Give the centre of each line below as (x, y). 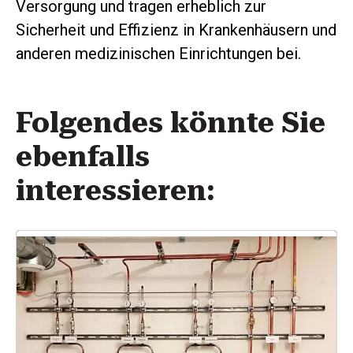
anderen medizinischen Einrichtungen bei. (158, 53)
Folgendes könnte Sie (171, 123)
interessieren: (115, 190)
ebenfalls (83, 156)
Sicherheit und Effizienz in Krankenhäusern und (176, 30)
